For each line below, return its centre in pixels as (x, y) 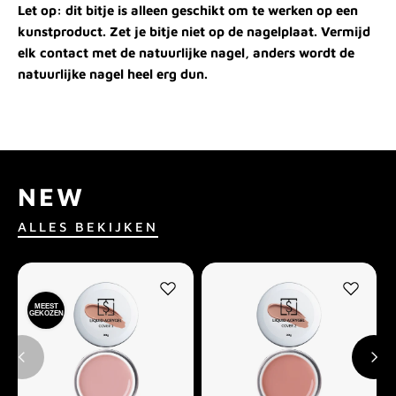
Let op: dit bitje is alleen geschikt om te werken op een (188, 11)
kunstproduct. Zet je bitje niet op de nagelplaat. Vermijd (194, 32)
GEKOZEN (46, 314)
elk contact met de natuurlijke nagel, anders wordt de (186, 53)
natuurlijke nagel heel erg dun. (113, 74)
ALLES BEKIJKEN (88, 226)
